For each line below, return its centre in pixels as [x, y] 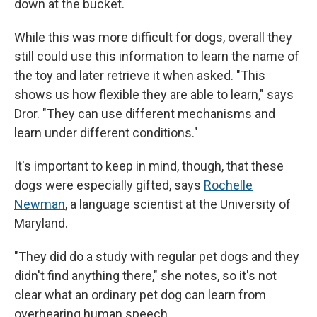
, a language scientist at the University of [178, 204]
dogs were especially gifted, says [109, 185]
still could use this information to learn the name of [157, 57]
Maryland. [41, 224]
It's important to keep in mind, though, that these [149, 166]
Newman [40, 204]
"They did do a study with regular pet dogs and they [157, 257]
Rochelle [228, 185]
